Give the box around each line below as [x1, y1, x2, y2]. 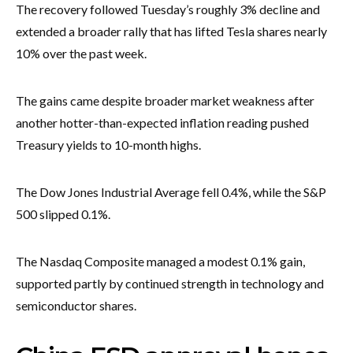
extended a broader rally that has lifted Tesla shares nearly [16, 23, 327, 39]
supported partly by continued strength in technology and [16, 275, 324, 291]
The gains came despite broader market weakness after [16, 92, 314, 108]
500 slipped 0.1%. [16, 206, 110, 221]
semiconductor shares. [16, 297, 136, 313]
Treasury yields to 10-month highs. [16, 136, 201, 152]
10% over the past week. [16, 45, 147, 61]
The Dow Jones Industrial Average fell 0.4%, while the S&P [16, 184, 326, 199]
